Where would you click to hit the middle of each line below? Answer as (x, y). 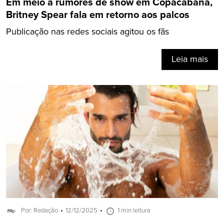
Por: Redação (39, 211)
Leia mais (190, 59)
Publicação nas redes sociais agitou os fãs (87, 32)
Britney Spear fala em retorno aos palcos (98, 15)
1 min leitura (134, 211)
